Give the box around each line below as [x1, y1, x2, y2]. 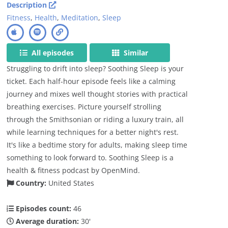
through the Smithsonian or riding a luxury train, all [7, 114, 184, 124]
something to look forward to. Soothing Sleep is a [7, 152, 174, 162]
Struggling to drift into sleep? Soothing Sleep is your [7, 63, 184, 73]
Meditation [61, 12, 99, 22]
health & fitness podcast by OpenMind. [7, 165, 140, 175]
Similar [121, 47, 148, 58]
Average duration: [14, 216, 79, 226]
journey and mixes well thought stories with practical [7, 89, 188, 99]
